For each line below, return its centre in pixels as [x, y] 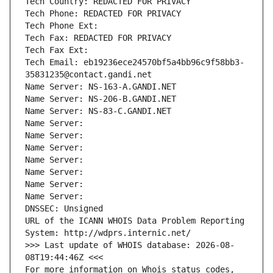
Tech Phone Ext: [62, 26]
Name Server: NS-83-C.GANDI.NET [98, 111]
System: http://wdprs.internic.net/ [108, 233]
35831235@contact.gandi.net [88, 75]
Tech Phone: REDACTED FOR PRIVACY [103, 14]
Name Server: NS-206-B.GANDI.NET [101, 99]
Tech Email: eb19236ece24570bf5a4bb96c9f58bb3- [135, 62]
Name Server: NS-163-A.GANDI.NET [101, 87]
